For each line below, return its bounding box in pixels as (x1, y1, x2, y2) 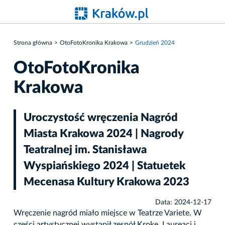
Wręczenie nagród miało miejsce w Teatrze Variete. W (14, 208, 202, 217)
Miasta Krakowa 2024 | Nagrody (24, 128, 183, 139)
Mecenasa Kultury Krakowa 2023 (24, 176, 189, 187)
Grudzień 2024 (135, 40, 175, 46)
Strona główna (14, 40, 52, 46)
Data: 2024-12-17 (155, 198, 211, 206)
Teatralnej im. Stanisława (24, 144, 147, 155)
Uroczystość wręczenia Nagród (24, 111, 178, 123)
